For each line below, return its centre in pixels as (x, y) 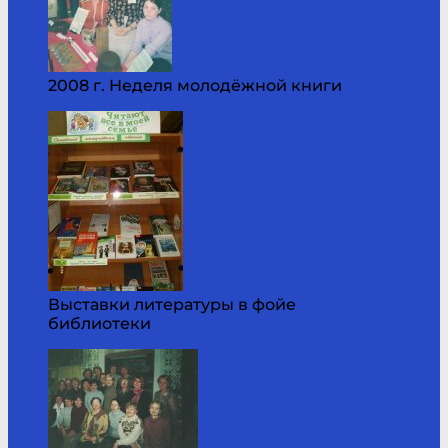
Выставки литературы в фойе (172, 304)
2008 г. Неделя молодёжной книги (195, 85)
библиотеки (99, 323)
